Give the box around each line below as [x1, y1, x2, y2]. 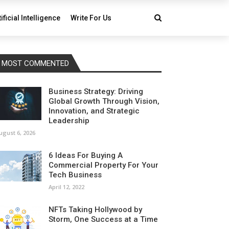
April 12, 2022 [49, 183, 84, 191]
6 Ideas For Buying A [49, 151, 123, 160]
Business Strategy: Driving [49, 87, 143, 96]
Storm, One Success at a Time [49, 215, 158, 224]
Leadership [49, 116, 89, 125]
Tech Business [49, 170, 102, 179]
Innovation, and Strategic [49, 106, 140, 116]
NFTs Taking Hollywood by [49, 205, 142, 214]
